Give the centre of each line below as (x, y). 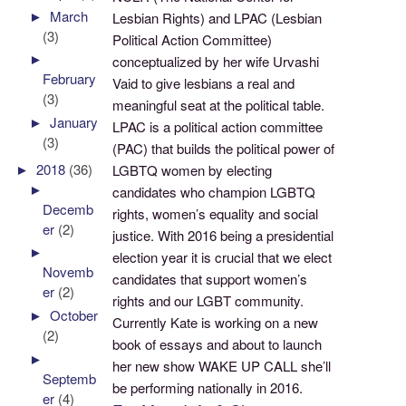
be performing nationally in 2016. (208, 387)
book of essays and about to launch (217, 343)
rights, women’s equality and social (216, 213)
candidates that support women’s (210, 278)
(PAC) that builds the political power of (224, 148)
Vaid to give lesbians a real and (204, 82)
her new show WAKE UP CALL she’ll (222, 365)
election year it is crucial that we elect (222, 256)
